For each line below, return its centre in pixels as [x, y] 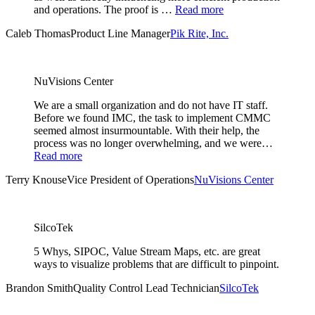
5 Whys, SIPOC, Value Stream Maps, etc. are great [147, 252]
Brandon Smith [39, 288]
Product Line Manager [120, 34]
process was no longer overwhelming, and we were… [153, 143]
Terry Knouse [36, 180]
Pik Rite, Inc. [199, 34]
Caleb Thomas [38, 34]
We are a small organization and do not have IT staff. [151, 105]
